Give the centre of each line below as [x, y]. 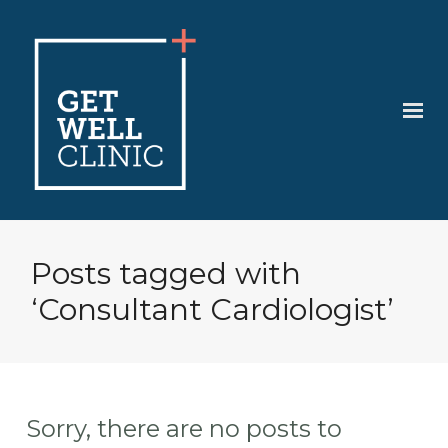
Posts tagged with [166, 273]
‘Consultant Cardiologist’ [213, 309]
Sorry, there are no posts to [184, 428]
